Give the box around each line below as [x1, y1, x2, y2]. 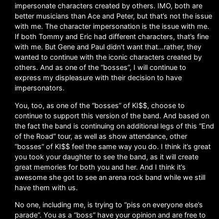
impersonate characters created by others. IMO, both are [15, 1, 202, 10]
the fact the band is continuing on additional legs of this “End [15, 121, 214, 130]
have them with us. [15, 183, 78, 192]
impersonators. [15, 84, 65, 92]
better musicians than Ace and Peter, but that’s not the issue [15, 12, 212, 21]
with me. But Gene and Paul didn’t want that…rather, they [15, 43, 201, 51]
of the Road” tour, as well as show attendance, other [15, 131, 187, 140]
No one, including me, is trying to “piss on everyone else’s [15, 200, 203, 209]
